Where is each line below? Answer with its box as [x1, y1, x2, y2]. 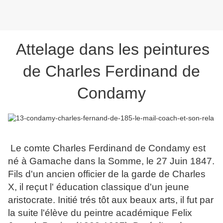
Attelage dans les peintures [15, 40, 210, 59]
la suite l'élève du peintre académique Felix [8, 208, 192, 219]
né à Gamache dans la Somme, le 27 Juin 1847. [8, 156, 215, 167]
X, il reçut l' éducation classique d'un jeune [8, 182, 189, 193]
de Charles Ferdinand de [23, 62, 200, 81]
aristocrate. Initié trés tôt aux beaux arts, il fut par [8, 195, 214, 206]
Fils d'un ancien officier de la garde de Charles [8, 169, 206, 180]
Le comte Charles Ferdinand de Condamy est [8, 143, 206, 154]
